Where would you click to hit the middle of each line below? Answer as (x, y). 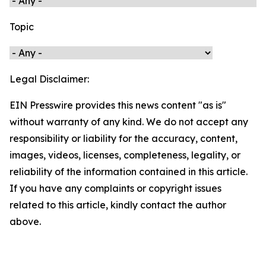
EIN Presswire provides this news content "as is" (118, 105)
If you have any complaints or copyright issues (115, 188)
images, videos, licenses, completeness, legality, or (125, 155)
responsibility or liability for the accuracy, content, (123, 138)
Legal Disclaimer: (49, 79)
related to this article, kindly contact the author (118, 205)
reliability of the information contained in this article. (129, 172)
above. (25, 221)
